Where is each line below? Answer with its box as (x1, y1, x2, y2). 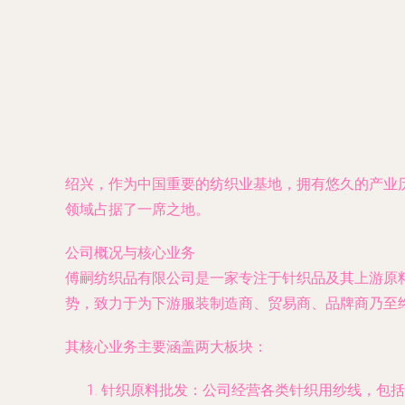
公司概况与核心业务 (65, 244, 195, 261)
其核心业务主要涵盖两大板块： (65, 338, 268, 355)
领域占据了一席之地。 (65, 201, 210, 218)
